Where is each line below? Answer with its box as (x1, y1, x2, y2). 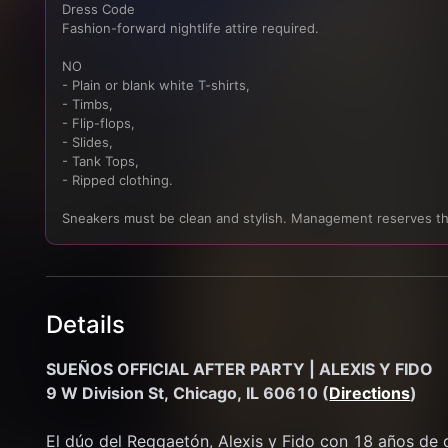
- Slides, (62, 134, 114, 150)
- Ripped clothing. (62, 172, 174, 188)
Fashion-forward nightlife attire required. (62, 20, 320, 36)
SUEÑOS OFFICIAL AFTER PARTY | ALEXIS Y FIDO (46, 359, 434, 379)
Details (46, 310, 126, 339)
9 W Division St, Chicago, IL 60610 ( (46, 383, 330, 403)
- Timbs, (62, 96, 114, 112)
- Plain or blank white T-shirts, (62, 77, 251, 93)
